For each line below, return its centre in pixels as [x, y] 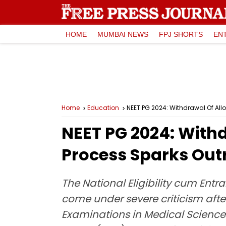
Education [103, 108]
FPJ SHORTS [181, 34]
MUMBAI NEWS [123, 34]
